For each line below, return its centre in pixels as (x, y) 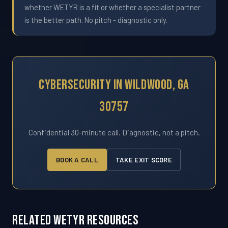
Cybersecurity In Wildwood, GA (114, 85)
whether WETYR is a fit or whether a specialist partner (112, 7)
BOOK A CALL (77, 160)
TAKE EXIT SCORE (144, 160)
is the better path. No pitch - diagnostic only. (96, 20)
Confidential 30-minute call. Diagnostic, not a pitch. (114, 133)
